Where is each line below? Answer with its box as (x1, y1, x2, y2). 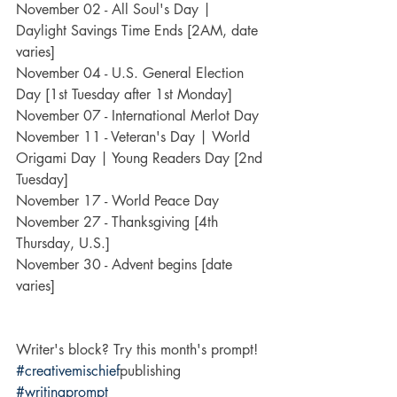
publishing (120, 362, 185, 380)
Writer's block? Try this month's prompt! (16, 340, 258, 359)
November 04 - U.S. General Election (16, 64, 248, 82)
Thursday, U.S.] (16, 234, 110, 253)
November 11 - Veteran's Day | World (16, 128, 254, 146)
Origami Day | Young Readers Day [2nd (16, 149, 267, 167)
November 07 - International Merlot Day (16, 106, 259, 125)
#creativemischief (16, 362, 120, 380)
